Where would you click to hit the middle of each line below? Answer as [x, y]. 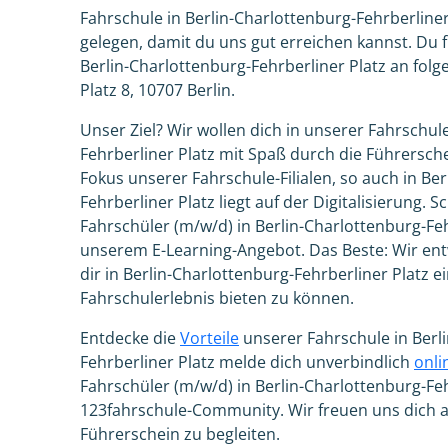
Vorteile [209, 338]
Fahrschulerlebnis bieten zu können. [217, 298]
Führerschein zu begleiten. [180, 434]
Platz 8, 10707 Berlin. [157, 90]
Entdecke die [130, 338]
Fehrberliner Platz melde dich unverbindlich [247, 362]
